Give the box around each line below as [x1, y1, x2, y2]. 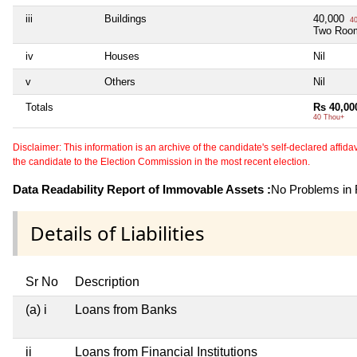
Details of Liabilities [30, 219, 205, 246]
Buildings [104, 12, 147, 25]
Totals [25, 100, 53, 113]
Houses [104, 49, 139, 62]
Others [104, 75, 135, 88]
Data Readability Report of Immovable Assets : [13, 182, 271, 196]
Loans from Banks [75, 302, 177, 316]
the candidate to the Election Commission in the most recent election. [13, 155, 310, 167]
